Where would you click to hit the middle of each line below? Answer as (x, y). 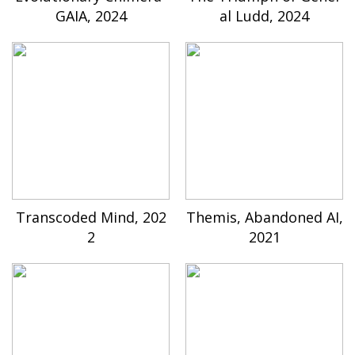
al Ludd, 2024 (264, 16)
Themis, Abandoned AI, (264, 218)
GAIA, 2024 (91, 16)
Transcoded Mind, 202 (91, 218)
